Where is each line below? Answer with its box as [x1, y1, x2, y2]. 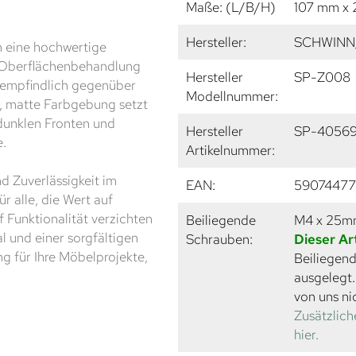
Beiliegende [186, 211, 256, 229]
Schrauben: [186, 230, 253, 248]
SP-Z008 [294, 68, 350, 86]
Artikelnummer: [186, 141, 275, 159]
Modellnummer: [186, 87, 278, 105]
